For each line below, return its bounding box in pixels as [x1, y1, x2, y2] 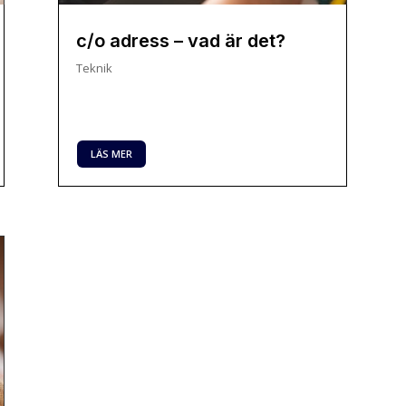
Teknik [76, 59, 113, 76]
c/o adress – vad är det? [76, 29, 286, 52]
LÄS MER [91, 146, 133, 160]
